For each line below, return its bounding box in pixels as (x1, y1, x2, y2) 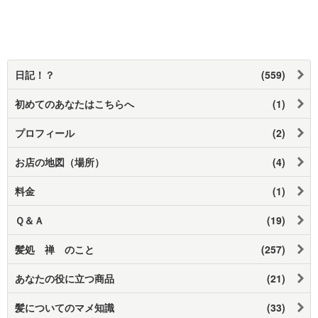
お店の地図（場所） (15, 154, 104, 169)
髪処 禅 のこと (15, 241, 94, 256)
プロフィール (15, 125, 75, 140)
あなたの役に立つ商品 (15, 270, 114, 285)
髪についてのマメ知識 (15, 300, 114, 314)
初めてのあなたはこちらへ (15, 96, 134, 111)
